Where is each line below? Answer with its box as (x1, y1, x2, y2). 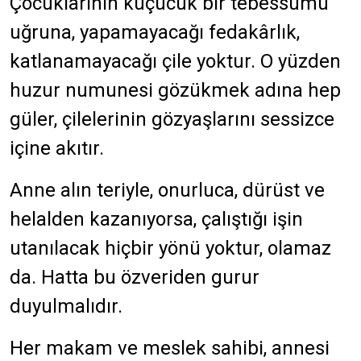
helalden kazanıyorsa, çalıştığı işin (10, 208, 303, 230)
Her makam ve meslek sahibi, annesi (10, 337, 330, 359)
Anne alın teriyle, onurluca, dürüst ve (10, 179, 325, 201)
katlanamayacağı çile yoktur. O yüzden (10, 50, 341, 73)
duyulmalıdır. (10, 295, 122, 317)
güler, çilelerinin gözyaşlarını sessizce (10, 108, 334, 131)
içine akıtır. (10, 137, 109, 160)
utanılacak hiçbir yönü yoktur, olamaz (10, 237, 331, 259)
